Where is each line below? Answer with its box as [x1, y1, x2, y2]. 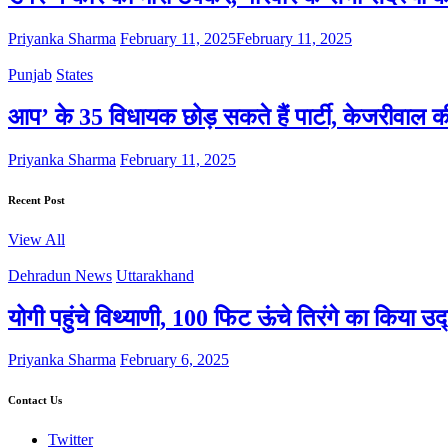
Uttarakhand [116, 266, 194, 284]
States [56, 65, 93, 83]
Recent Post [8, 193, 65, 206]
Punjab [8, 65, 52, 83]
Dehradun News [8, 266, 112, 284]
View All [8, 230, 65, 248]
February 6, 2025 [120, 351, 229, 369]
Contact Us [8, 394, 62, 407]
